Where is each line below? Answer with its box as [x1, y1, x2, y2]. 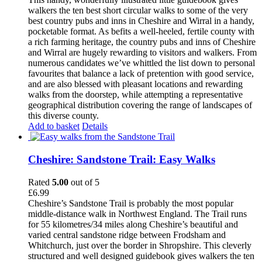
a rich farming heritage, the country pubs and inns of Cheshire [28, 37, 256, 47]
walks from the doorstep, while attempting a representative [28, 89, 243, 100]
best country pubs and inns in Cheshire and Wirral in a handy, [28, 16, 254, 26]
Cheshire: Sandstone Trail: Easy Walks [28, 153, 215, 166]
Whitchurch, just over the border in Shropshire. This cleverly [28, 240, 251, 250]
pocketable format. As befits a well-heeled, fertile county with [28, 26, 254, 37]
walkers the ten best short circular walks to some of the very [28, 5, 248, 16]
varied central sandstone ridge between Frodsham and [28, 229, 226, 240]
